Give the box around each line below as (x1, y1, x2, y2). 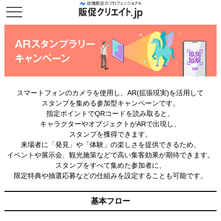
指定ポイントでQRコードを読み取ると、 (46, 109, 175, 117)
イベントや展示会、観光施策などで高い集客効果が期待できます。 (6, 150, 214, 159)
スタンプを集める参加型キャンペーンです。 (41, 99, 180, 107)
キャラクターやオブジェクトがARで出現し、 (40, 119, 181, 128)
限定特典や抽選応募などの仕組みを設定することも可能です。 (13, 171, 207, 180)
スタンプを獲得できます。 (69, 130, 152, 138)
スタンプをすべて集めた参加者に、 (55, 161, 166, 169)
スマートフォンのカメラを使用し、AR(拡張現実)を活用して (17, 88, 204, 97)
